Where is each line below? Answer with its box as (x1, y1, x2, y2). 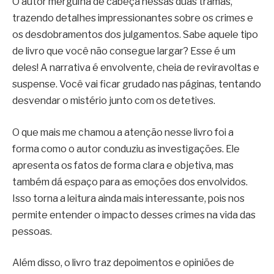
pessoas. (12, 225, 52, 237)
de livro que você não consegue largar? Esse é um (12, 45, 235, 57)
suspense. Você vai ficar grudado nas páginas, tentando (12, 78, 261, 91)
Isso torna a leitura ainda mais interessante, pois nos (12, 192, 245, 204)
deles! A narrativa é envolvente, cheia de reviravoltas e (12, 62, 259, 74)
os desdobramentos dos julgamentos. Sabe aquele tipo (12, 29, 258, 41)
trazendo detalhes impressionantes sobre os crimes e (12, 12, 253, 24)
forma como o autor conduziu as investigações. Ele (12, 143, 240, 155)
